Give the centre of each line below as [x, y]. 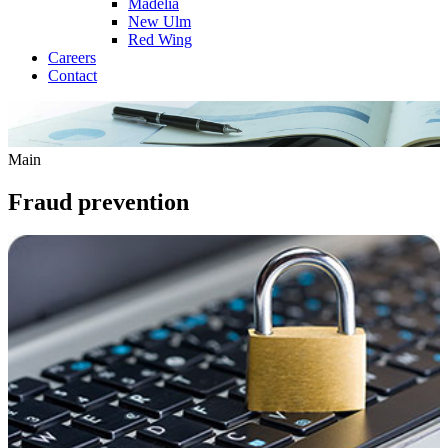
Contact [72, 75]
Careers [72, 57]
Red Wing [160, 39]
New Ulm [159, 21]
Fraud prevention [98, 201]
